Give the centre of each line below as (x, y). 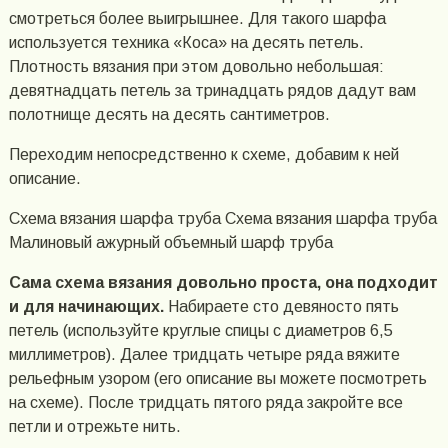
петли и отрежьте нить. (94, 427)
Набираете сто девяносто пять (281, 307)
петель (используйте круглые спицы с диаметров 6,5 (200, 331)
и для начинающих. (86, 307)
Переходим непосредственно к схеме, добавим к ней (203, 155)
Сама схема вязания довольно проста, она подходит (223, 283)
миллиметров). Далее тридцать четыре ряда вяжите (204, 355)
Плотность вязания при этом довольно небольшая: (196, 67)
